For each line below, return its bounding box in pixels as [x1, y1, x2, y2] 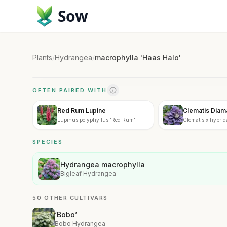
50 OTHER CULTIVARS [32, 194, 108, 201]
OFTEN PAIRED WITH [32, 87, 107, 94]
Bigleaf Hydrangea [60, 170, 116, 177]
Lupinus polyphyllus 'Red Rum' [57, 116, 135, 123]
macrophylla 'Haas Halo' [95, 53, 181, 62]
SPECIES [32, 138, 63, 145]
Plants [32, 53, 52, 62]
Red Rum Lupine [57, 106, 106, 115]
